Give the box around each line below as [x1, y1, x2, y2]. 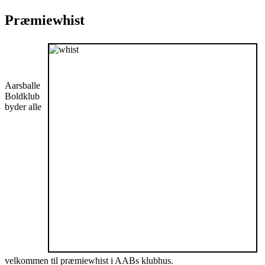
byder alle [5, 101, 41, 112]
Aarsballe [5, 80, 40, 91]
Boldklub [5, 91, 40, 101]
